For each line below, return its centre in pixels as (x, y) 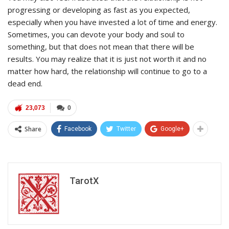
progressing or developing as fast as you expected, (99, 9)
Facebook (78, 129)
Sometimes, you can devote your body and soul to (96, 34)
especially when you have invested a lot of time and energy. (112, 22)
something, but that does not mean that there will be (101, 46)
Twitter (126, 129)
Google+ (172, 129)
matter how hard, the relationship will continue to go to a (107, 71)
